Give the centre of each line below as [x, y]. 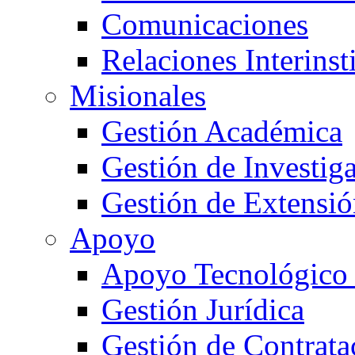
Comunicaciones [205, 24]
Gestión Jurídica [203, 309]
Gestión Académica [222, 131]
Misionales [138, 95]
